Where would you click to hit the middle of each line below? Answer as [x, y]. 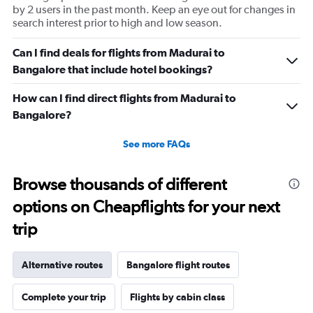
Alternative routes [62, 265]
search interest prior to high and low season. [117, 23]
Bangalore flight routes [178, 265]
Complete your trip [64, 297]
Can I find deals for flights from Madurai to [119, 52]
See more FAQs [156, 144]
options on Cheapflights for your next [146, 206]
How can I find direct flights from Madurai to [124, 98]
